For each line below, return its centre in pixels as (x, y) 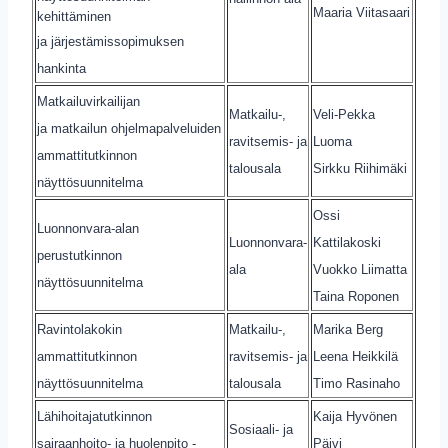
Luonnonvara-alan (88, 228)
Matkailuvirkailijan (88, 101)
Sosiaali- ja (261, 429)
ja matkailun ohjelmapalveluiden (129, 128)
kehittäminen (74, 16)
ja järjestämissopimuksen (110, 41)
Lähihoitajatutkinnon (94, 416)
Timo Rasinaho (356, 383)
